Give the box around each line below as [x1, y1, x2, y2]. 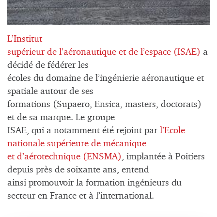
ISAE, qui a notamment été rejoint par [7, 126, 160, 136]
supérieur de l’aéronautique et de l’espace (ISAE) [7, 47, 201, 57]
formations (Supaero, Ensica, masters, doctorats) [7, 100, 201, 109]
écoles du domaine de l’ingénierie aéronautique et [7, 74, 204, 83]
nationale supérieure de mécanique [7, 139, 146, 149]
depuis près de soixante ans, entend [7, 165, 149, 175]
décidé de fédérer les [7, 61, 89, 70]
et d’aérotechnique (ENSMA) [7, 152, 122, 162]
